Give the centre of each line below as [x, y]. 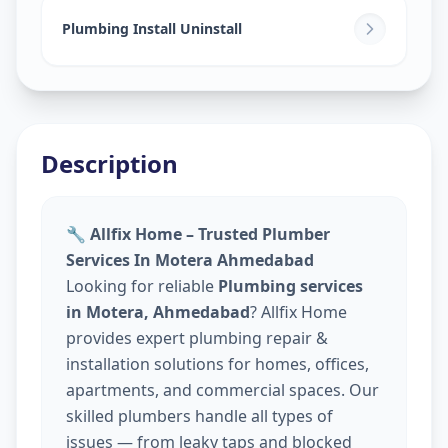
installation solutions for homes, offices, [217, 363]
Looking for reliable [142, 285]
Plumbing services [290, 285]
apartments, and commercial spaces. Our [222, 389]
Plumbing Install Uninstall [152, 29]
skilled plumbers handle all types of [199, 415]
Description [109, 163]
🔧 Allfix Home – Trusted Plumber [198, 233]
